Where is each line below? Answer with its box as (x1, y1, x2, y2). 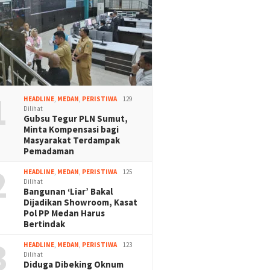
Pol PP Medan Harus (24, 207, 105, 219)
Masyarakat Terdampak (24, 134, 121, 146)
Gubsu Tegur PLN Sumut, (24, 113, 130, 125)
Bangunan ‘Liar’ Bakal (24, 186, 113, 198)
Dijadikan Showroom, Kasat (24, 196, 138, 209)
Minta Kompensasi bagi (24, 124, 119, 136)
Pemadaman (24, 145, 75, 157)
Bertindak (24, 218, 66, 230)
